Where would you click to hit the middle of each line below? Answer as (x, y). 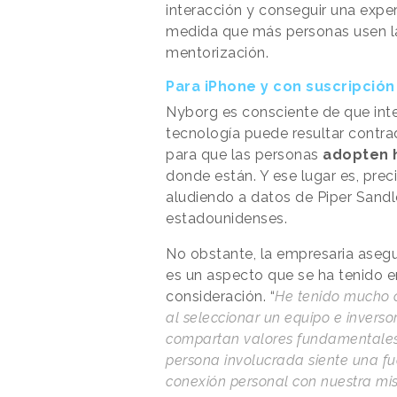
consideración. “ (220, 297)
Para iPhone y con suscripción (280, 87)
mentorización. (219, 53)
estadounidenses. (226, 219)
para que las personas (242, 155)
